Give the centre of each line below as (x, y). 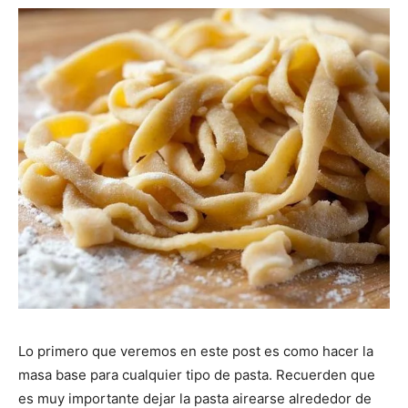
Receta (224, 120)
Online (222, 284)
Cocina (224, 202)
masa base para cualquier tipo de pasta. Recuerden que (197, 375)
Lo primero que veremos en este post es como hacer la (196, 352)
